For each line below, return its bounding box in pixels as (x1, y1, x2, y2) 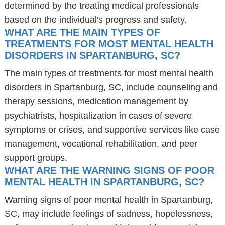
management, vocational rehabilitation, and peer (4, 139, 197, 149)
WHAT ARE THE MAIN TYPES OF (4, 27, 160, 38)
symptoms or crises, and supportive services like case (4, 125, 220, 135)
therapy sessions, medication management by (4, 96, 188, 106)
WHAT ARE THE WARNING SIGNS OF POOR (4, 165, 214, 176)
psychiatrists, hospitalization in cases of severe (4, 110, 192, 121)
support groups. (4, 153, 67, 163)
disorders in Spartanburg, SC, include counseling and (4, 82, 218, 92)
